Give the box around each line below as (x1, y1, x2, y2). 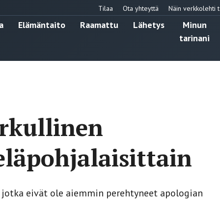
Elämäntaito (18, 19, 65, 30)
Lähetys (133, 19, 165, 30)
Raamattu (80, 19, 118, 30)
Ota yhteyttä (123, 3, 159, 13)
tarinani (179, 32, 210, 44)
